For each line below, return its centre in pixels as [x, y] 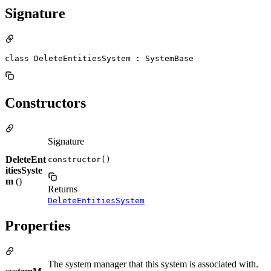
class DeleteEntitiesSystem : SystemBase [99, 58]
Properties [38, 226]
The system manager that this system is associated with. [153, 264]
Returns [63, 189]
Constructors [45, 103]
